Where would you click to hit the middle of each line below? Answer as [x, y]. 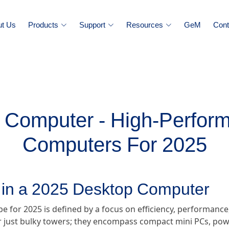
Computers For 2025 [114, 145]
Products [43, 25]
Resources [145, 25]
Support [92, 25]
